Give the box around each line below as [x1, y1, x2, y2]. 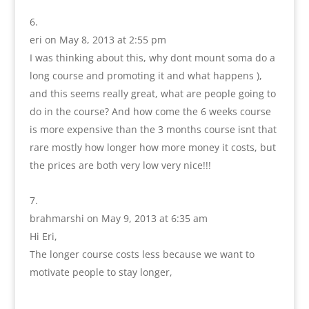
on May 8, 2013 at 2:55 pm [44, 33, 166, 47]
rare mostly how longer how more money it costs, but [29, 141, 276, 154]
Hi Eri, [29, 230, 57, 243]
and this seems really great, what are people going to [29, 87, 276, 101]
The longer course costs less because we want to [29, 248, 255, 261]
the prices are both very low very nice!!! [29, 159, 211, 172]
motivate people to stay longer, [29, 266, 172, 279]
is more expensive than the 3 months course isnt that [29, 123, 277, 137]
